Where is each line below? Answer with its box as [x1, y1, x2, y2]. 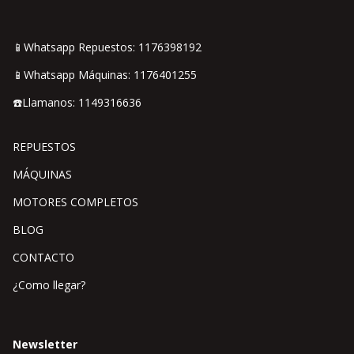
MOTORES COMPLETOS [13, 194, 138, 210]
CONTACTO [13, 250, 74, 265]
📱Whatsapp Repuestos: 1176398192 [13, 40, 201, 55]
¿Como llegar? [13, 277, 85, 293]
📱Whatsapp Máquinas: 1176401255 [13, 67, 197, 83]
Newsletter [13, 337, 77, 352]
